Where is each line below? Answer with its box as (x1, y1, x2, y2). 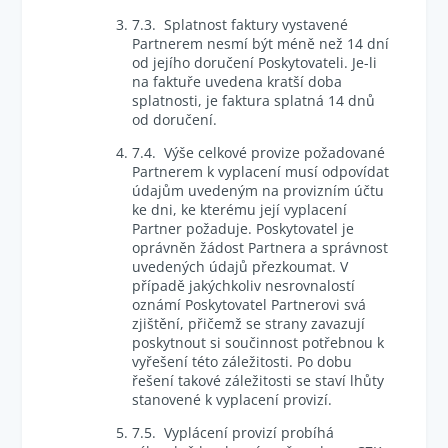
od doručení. (132, 110, 218, 129)
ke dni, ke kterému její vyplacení (132, 200, 348, 219)
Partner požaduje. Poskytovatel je (132, 219, 355, 238)
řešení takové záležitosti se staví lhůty (132, 371, 385, 390)
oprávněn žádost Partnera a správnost (132, 238, 389, 257)
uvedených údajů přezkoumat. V (132, 257, 349, 276)
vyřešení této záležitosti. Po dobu (132, 352, 353, 371)
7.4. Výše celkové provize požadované (132, 143, 386, 162)
